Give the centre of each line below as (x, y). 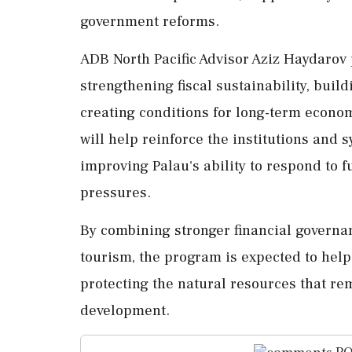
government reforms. (150, 21)
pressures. (115, 192)
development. (125, 310)
